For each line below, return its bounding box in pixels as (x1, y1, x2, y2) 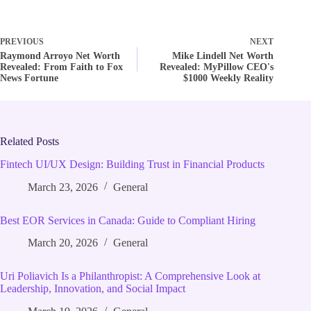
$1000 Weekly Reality (183, 72, 274, 83)
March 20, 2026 (28, 237, 98, 249)
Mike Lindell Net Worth (172, 50, 274, 61)
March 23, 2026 (28, 180, 98, 193)
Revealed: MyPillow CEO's (160, 61, 274, 72)
